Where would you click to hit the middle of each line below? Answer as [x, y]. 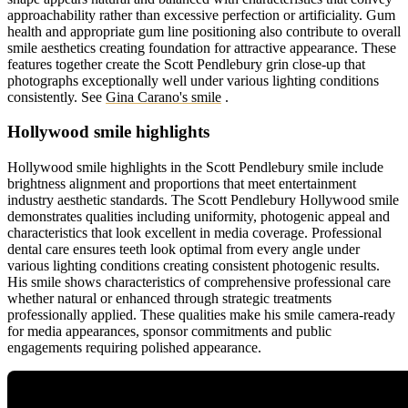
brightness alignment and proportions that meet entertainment [182, 184]
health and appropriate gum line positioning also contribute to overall [204, 31]
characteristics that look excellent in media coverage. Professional [194, 233]
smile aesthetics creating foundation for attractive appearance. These [202, 47]
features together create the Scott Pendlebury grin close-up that [186, 64]
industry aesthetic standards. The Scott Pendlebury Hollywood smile [203, 200]
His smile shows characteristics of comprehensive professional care [199, 282]
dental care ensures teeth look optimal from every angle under [184, 250]
